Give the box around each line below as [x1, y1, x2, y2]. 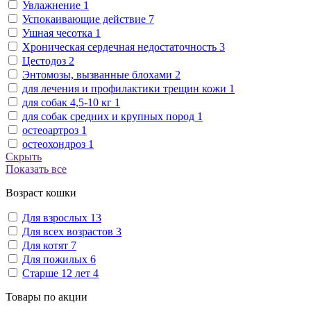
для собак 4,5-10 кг [22, 96, 115, 108]
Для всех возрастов [22, 225, 116, 237]
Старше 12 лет [22, 267, 93, 279]
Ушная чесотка [22, 26, 95, 39]
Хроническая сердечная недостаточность [22, 40, 219, 53]
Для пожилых [22, 253, 90, 265]
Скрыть [6, 150, 42, 162]
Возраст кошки [6, 186, 76, 199]
